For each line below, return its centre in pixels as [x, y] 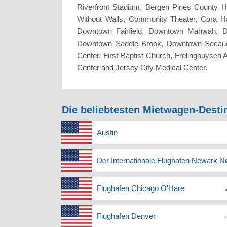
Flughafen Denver [126, 216]
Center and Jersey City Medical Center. [143, 68]
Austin [107, 133]
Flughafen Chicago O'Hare [141, 188]
